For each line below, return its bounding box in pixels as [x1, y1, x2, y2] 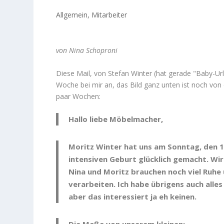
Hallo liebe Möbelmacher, [68, 113, 163, 124]
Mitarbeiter [91, 9, 127, 19]
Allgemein [56, 9, 88, 19]
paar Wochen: [56, 91, 101, 101]
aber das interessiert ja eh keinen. [68, 191, 197, 201]
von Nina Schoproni [56, 45, 118, 55]
